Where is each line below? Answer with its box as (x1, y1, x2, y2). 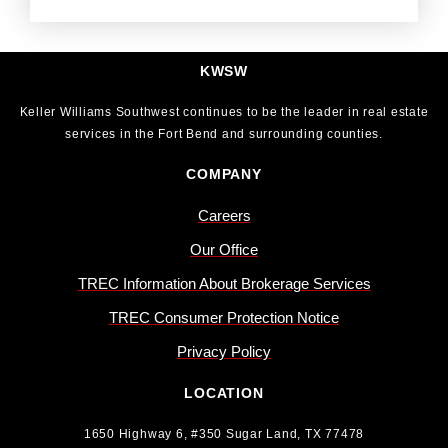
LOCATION (184, 384, 264, 401)
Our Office (190, 241, 258, 258)
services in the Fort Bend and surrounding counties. (65, 126, 383, 141)
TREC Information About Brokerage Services (77, 275, 371, 292)
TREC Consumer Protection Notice (109, 309, 339, 326)
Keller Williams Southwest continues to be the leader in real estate (19, 104, 429, 119)
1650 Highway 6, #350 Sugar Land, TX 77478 (83, 426, 365, 441)
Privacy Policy (177, 343, 271, 360)
